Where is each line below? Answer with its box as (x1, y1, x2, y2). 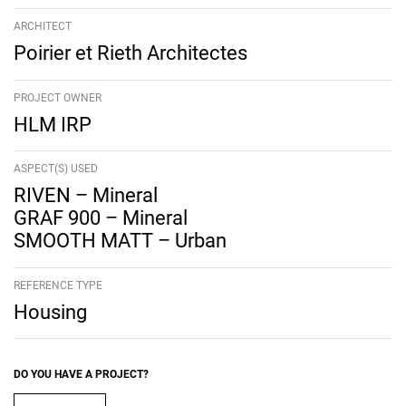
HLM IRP (14, 112, 92, 136)
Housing (14, 300, 87, 324)
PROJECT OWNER (14, 91, 101, 104)
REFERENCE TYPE (14, 278, 102, 292)
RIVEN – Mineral (14, 184, 158, 208)
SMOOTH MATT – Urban (14, 229, 227, 253)
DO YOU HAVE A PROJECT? (14, 367, 149, 381)
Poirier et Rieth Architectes (14, 42, 247, 65)
